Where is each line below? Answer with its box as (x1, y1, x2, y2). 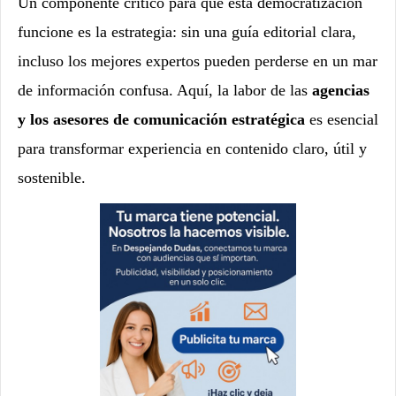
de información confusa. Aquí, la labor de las (18, 80, 312, 99)
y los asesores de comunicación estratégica (18, 110, 305, 128)
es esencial (305, 110, 378, 128)
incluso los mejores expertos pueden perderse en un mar (18, 51, 377, 70)
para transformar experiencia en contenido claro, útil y (18, 139, 367, 157)
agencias (312, 80, 369, 99)
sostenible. (18, 168, 86, 187)
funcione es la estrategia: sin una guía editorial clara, (18, 22, 356, 41)
